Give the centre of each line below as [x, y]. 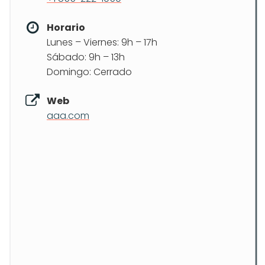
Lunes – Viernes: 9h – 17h [102, 42]
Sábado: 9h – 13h [86, 57]
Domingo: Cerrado [89, 72]
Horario [66, 28]
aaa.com [68, 116]
